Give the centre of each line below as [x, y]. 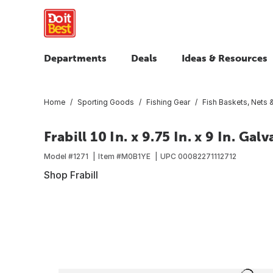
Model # [58, 156]
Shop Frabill [71, 175]
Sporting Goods [106, 102]
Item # [110, 156]
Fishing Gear [168, 102]
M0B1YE [136, 156]
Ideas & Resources [225, 58]
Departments [75, 58]
